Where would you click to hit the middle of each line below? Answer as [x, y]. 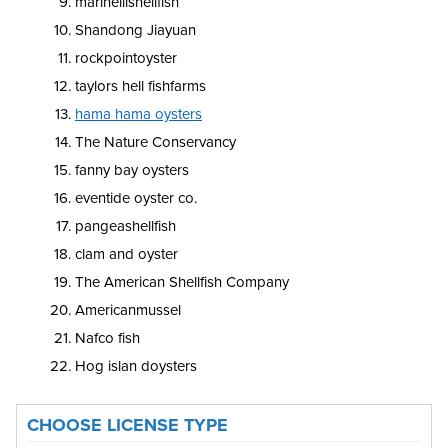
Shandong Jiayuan [135, 30]
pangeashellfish [125, 226]
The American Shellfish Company [182, 282]
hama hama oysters [138, 114]
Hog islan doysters [136, 366]
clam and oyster [126, 254]
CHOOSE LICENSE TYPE [127, 425]
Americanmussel [128, 310]
